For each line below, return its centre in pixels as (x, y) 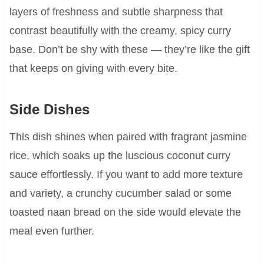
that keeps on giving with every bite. (93, 68)
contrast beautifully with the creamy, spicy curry (120, 30)
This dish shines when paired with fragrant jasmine (128, 136)
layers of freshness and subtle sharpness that (116, 11)
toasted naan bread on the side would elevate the (125, 212)
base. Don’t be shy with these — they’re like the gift (129, 49)
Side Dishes (49, 109)
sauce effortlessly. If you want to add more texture (126, 174)
